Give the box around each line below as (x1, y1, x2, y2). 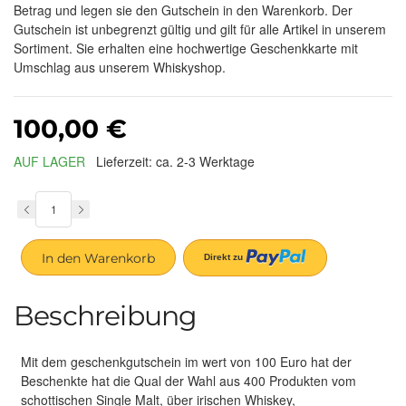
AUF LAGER (14, 151, 85, 170)
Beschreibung (14, 298, 198, 333)
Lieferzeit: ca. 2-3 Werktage (96, 152, 255, 170)
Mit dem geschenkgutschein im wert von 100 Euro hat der (21, 352, 352, 371)
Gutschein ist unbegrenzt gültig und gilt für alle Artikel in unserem (14, 19, 386, 38)
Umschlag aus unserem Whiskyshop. (14, 57, 226, 76)
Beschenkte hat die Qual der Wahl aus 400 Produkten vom (21, 371, 356, 390)
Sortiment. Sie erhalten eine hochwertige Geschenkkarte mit (14, 38, 358, 57)
